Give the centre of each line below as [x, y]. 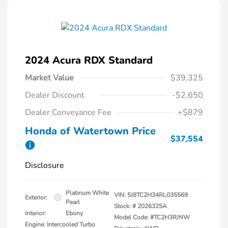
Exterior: [36, 197]
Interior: [35, 213]
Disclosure [45, 165]
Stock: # [125, 206]
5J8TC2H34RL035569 [158, 195]
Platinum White [87, 193]
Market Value [49, 78]
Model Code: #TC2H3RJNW [152, 217]
